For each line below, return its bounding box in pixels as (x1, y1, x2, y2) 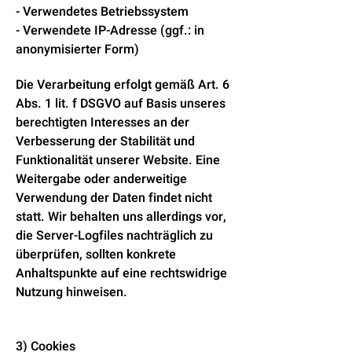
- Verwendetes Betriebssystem (16, 2, 189, 21)
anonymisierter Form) (16, 40, 139, 59)
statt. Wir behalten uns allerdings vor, (16, 207, 226, 226)
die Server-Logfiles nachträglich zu (16, 226, 213, 245)
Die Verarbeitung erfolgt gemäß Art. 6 (16, 75, 229, 94)
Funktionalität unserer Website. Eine (16, 151, 220, 170)
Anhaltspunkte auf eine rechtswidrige (16, 264, 227, 283)
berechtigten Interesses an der (16, 113, 189, 132)
